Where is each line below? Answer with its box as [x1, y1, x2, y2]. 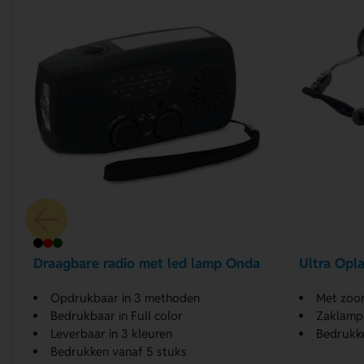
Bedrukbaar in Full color [50, 307, 184, 323]
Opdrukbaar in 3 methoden [50, 289, 201, 305]
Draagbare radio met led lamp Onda [33, 254, 261, 273]
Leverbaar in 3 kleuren [50, 325, 173, 341]
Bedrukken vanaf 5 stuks [50, 343, 188, 359]
